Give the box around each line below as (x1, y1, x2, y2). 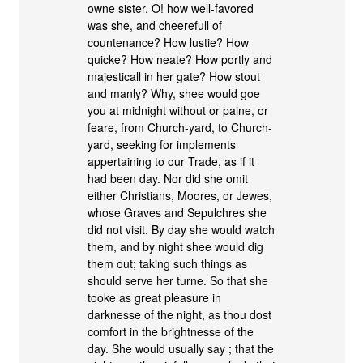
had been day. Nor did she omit (88, 170, 249, 186)
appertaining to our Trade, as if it (88, 153, 255, 169)
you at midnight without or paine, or (88, 102, 269, 118)
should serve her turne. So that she (88, 272, 269, 288)
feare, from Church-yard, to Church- (88, 119, 273, 135)
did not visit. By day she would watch (88, 221, 275, 237)
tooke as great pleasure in (88, 289, 222, 305)
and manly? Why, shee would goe (88, 85, 261, 101)
